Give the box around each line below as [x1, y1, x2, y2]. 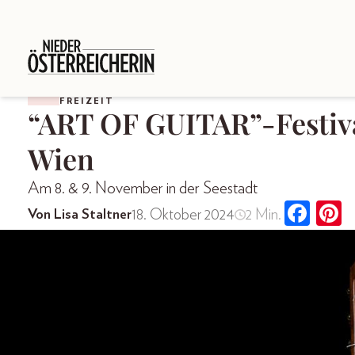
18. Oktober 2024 [132, 207, 235, 223]
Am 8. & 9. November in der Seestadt [28, 179, 258, 197]
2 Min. [245, 207, 281, 223]
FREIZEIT [59, 96, 114, 105]
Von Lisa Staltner [28, 208, 132, 223]
